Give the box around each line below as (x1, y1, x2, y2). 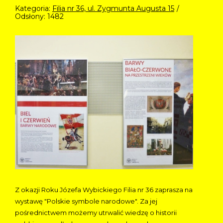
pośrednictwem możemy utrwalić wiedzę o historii (15, 208, 177, 217)
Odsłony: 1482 (15, 11, 64, 21)
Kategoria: (15, 3, 52, 13)
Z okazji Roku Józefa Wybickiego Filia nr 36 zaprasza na (15, 185, 193, 194)
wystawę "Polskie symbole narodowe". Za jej (15, 197, 157, 205)
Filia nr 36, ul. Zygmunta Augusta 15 (52, 3, 174, 13)
